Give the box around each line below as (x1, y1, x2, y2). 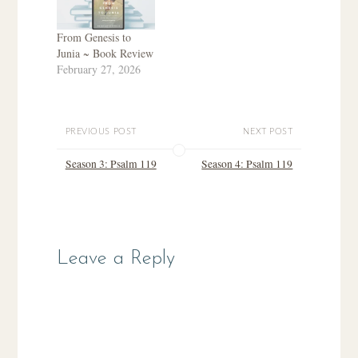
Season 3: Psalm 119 (65, 157, 157, 172)
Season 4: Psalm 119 (201, 157, 293, 172)
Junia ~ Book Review (56, 45, 153, 61)
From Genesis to (56, 29, 131, 45)
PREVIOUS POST (65, 127, 137, 137)
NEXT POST (243, 127, 293, 137)
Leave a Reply (56, 249, 175, 269)
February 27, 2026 (56, 61, 141, 77)
